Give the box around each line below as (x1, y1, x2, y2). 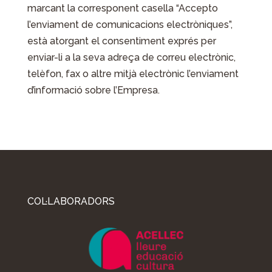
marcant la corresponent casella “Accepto (27, 2, 218, 14)
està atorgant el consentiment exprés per (27, 35, 216, 47)
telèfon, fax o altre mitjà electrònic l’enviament (27, 68, 239, 80)
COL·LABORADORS (27, 195, 115, 208)
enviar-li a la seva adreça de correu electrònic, (27, 52, 236, 63)
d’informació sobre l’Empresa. (27, 84, 160, 96)
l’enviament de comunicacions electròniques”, (27, 19, 233, 30)
